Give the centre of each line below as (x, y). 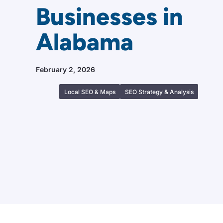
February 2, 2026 (65, 69)
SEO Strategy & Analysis (159, 92)
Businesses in (110, 16)
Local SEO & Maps (90, 92)
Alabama (85, 42)
